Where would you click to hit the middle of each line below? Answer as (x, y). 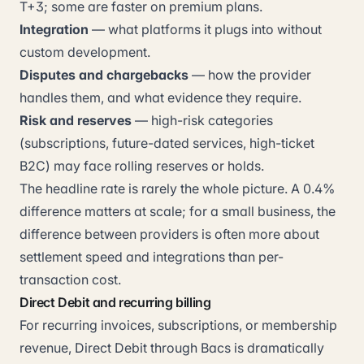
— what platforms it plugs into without (205, 29)
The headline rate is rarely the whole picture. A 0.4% (177, 188)
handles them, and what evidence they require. (160, 97)
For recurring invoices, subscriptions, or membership (178, 325)
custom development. (85, 52)
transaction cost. (70, 279)
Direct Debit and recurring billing (115, 302)
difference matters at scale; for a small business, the (178, 211)
